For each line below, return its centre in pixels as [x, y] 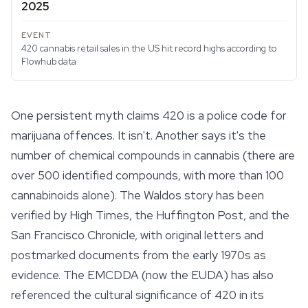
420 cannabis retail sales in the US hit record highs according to [149, 48]
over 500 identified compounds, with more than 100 [147, 175]
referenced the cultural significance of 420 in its [137, 295]
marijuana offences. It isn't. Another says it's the [139, 135]
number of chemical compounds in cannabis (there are [153, 155]
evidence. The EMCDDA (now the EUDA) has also [142, 275]
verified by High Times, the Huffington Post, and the [150, 215]
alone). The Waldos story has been [172, 195]
